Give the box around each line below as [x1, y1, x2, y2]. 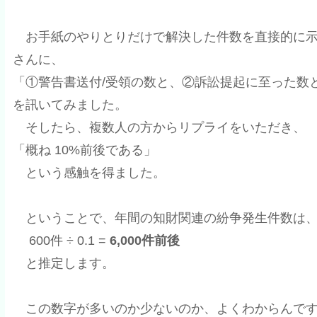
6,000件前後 [109, 234, 180, 248]
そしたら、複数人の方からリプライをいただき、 [12, 120, 306, 134]
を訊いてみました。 [12, 97, 127, 112]
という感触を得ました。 [12, 165, 166, 180]
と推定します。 [12, 256, 115, 271]
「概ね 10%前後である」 [12, 142, 156, 157]
